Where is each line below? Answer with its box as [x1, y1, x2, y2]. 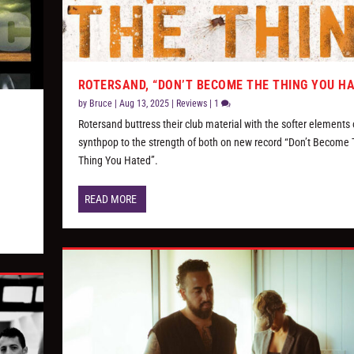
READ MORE [84, 193, 137, 206]
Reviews [175, 98, 207, 110]
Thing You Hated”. [77, 154, 158, 168]
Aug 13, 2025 [119, 98, 169, 110]
